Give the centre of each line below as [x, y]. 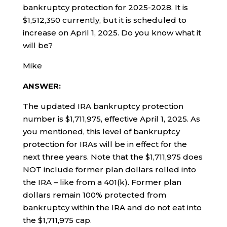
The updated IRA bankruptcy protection [103, 106]
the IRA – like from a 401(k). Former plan [102, 182]
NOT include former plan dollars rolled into [109, 169]
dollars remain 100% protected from [94, 195]
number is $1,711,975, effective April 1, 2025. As [111, 119]
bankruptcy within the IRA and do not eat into [112, 207]
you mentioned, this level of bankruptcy [101, 131]
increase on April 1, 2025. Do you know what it [112, 33]
